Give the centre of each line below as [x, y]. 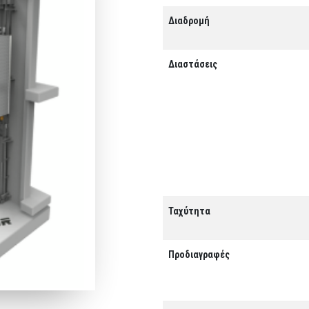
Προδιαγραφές [199, 255]
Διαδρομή [189, 21]
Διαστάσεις [193, 64]
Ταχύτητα [189, 211]
